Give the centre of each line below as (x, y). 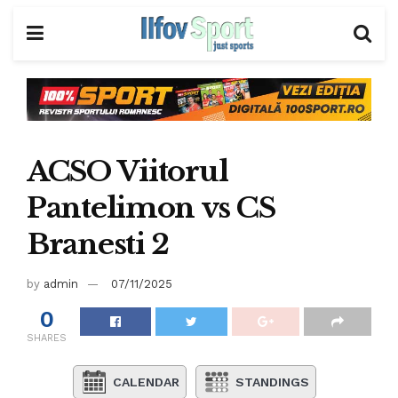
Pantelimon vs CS (151, 207)
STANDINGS (272, 382)
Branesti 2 (98, 244)
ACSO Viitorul (127, 171)
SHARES (47, 338)
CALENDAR (146, 382)
